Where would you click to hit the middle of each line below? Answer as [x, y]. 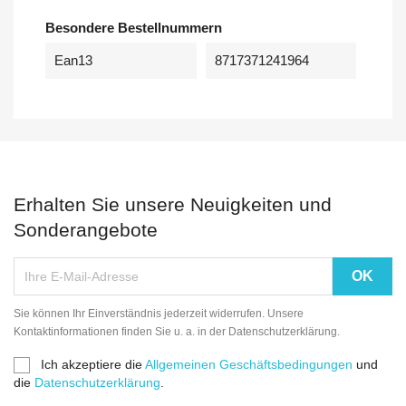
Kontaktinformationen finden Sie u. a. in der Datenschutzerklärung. [177, 331]
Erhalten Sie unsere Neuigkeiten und [173, 204]
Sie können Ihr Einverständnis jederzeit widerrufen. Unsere [159, 313]
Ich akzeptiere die [93, 364]
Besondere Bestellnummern [134, 27]
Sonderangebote [86, 229]
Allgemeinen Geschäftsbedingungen [249, 364]
